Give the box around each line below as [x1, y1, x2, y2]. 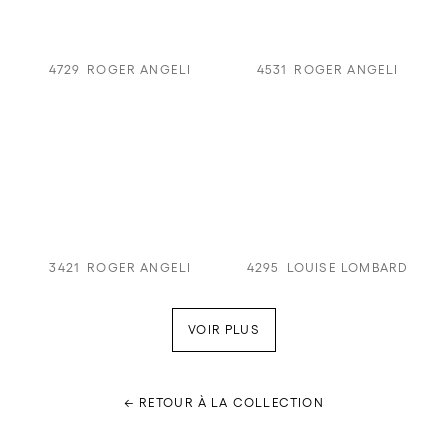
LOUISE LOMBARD [286, 260, 409, 276]
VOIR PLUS [188, 321, 260, 337]
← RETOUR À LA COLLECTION [124, 394, 324, 410]
